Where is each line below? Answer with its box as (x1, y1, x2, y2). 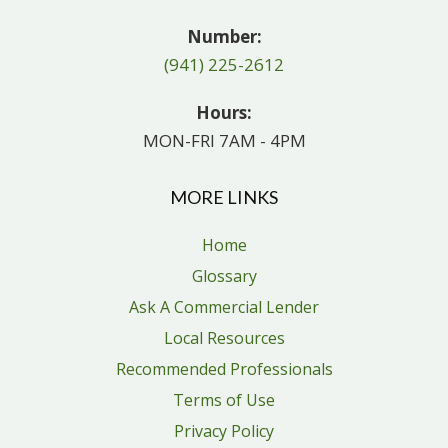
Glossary (191, 265, 257, 288)
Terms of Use (173, 389, 275, 412)
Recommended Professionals (115, 358, 333, 381)
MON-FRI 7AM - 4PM (142, 129, 306, 153)
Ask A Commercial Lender (129, 296, 319, 319)
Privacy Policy (174, 420, 274, 443)
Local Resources (163, 327, 285, 350)
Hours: (196, 101, 252, 125)
